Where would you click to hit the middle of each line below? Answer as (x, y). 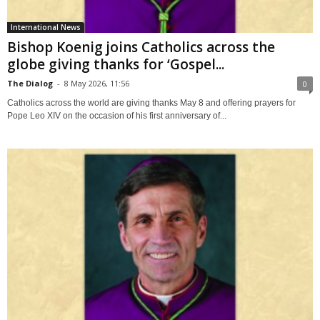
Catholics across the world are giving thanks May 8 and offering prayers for (151, 102)
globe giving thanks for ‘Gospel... (116, 64)
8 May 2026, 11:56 (97, 83)
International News (46, 27)
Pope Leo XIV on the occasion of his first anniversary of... (117, 115)
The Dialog (30, 83)
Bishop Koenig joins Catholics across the (141, 47)
